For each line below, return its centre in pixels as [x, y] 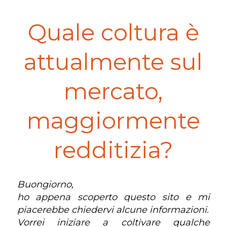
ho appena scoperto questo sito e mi [113, 197]
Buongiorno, [45, 184]
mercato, [113, 91]
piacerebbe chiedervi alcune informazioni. [113, 210]
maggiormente [113, 120]
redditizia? [113, 149]
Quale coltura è [113, 32]
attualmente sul [113, 61]
